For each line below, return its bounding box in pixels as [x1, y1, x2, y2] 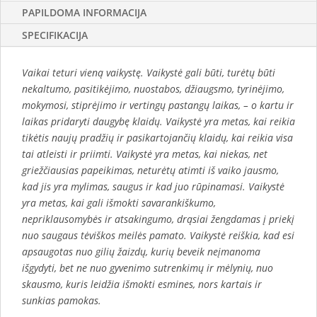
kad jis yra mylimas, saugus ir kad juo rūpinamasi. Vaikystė [22, 180, 284, 194]
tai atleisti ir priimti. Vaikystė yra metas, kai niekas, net [22, 147, 267, 161]
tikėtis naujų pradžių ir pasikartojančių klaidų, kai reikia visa [22, 131, 293, 145]
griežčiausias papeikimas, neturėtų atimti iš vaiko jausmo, [22, 163, 279, 178]
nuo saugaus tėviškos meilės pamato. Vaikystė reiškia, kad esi [22, 229, 294, 243]
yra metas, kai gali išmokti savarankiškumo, [22, 196, 216, 210]
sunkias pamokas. [22, 294, 101, 308]
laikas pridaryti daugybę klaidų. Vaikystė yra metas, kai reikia [22, 115, 295, 129]
